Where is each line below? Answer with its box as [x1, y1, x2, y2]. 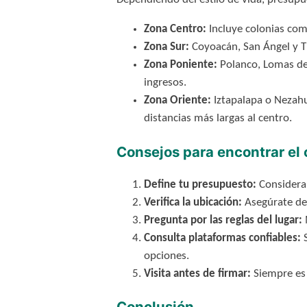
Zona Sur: [143, 41, 189, 53]
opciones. [143, 250, 189, 262]
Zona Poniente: [143, 59, 217, 71]
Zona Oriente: [143, 95, 211, 107]
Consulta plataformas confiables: [143, 232, 301, 245]
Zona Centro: [143, 23, 206, 36]
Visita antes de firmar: [143, 268, 251, 280]
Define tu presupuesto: [143, 179, 256, 191]
